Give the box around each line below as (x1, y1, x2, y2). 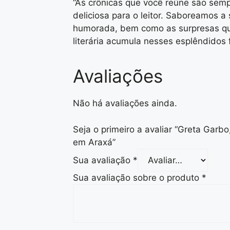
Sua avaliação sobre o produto (73, 172, 202, 183)
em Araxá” (73, 137, 116, 147)
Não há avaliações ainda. (73, 98, 177, 108)
